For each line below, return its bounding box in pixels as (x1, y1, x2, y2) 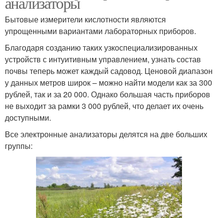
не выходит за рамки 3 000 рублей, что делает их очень (5, 100, 203, 111)
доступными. (5, 111, 51, 123)
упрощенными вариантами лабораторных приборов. (5, 25, 196, 36)
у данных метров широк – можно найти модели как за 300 (5, 76, 212, 88)
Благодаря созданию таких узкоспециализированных (5, 41, 198, 53)
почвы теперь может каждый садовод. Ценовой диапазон (5, 65, 213, 76)
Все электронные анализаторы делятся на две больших (5, 128, 207, 140)
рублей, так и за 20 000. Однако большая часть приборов (5, 88, 210, 100)
